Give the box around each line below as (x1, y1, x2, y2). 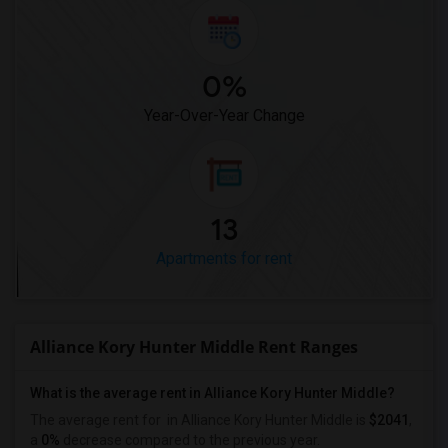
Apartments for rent (156, 249, 292, 268)
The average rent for (30, 412, 164, 428)
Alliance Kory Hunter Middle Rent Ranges (30, 336, 358, 358)
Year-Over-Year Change (143, 106, 305, 125)
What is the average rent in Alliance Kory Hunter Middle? (30, 385, 395, 401)
